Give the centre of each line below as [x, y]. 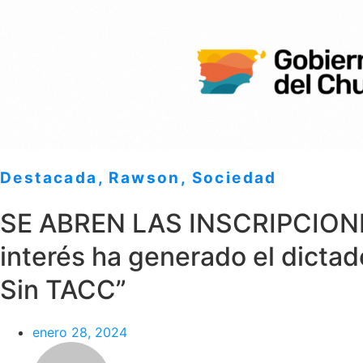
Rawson [145, 178]
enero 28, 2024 [80, 333]
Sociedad [234, 178]
